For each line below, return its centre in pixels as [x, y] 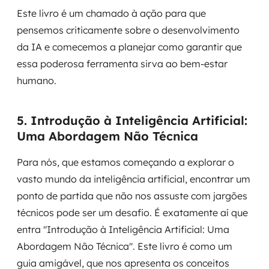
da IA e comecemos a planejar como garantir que [129, 47]
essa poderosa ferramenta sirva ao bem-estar [122, 64]
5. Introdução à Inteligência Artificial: [132, 120]
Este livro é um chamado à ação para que [111, 13]
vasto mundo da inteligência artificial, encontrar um [134, 179]
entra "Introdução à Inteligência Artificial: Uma [123, 229]
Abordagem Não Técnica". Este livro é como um [125, 246]
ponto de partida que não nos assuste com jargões [132, 196]
